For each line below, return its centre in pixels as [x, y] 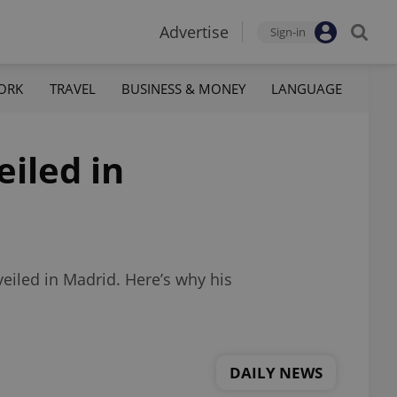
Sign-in [288, 32]
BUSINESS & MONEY [183, 88]
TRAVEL [72, 88]
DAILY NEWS [276, 372]
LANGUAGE [306, 88]
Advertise [194, 32]
